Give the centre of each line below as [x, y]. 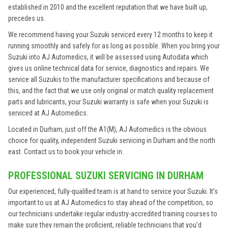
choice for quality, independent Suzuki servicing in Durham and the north [112, 140]
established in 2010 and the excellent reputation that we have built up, [108, 7]
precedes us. [27, 18]
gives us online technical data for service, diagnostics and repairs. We [109, 68]
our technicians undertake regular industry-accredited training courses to [113, 214]
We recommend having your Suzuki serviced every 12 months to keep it [110, 35]
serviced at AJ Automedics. [48, 113]
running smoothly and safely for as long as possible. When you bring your [114, 46]
